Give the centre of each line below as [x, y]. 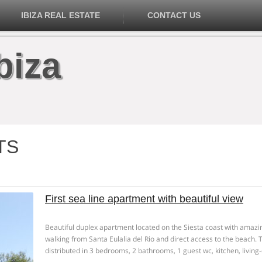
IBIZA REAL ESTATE [61, 15]
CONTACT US [174, 15]
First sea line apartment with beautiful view [144, 199]
